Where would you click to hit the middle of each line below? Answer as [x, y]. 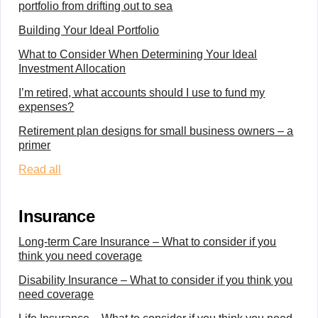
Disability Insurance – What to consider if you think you [156, 280]
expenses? [46, 107]
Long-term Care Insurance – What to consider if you [148, 242]
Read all [40, 169]
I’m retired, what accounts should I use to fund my [142, 93]
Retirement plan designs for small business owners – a [156, 131]
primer [35, 145]
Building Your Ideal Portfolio [89, 30]
